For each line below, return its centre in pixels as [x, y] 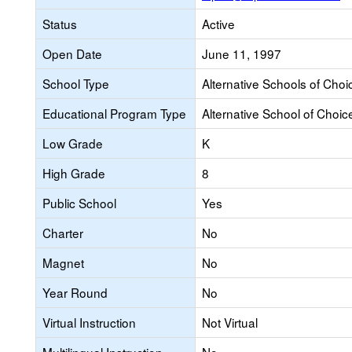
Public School [79, 203]
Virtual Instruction [89, 322]
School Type [76, 83]
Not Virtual [230, 322]
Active [218, 24]
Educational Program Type [114, 113]
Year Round [75, 292]
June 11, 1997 [242, 53]
